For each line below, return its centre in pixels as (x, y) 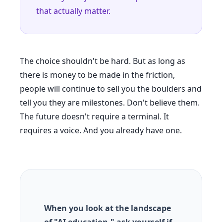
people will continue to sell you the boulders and (111, 89)
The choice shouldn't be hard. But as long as (103, 61)
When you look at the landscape (108, 208)
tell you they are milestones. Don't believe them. (110, 103)
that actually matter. (73, 11)
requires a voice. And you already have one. (101, 130)
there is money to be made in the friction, (97, 75)
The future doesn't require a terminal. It (94, 116)
